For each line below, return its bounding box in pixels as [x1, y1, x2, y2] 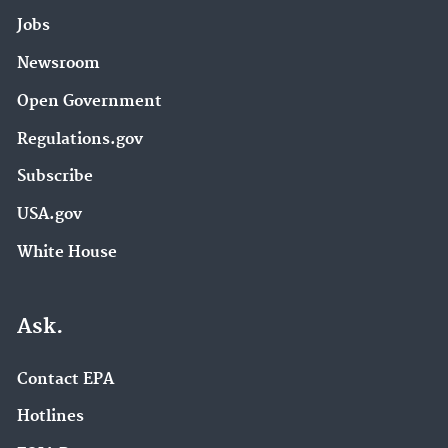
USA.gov [17, 205, 82, 225]
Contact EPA [17, 369, 114, 389]
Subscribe [17, 167, 93, 187]
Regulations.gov [17, 129, 143, 149]
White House [17, 242, 117, 262]
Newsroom [17, 54, 100, 74]
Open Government [17, 91, 162, 111]
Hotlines [17, 407, 84, 427]
